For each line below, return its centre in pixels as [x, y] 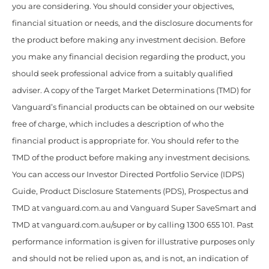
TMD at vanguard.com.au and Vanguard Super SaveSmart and [134, 208]
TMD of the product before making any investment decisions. [131, 157]
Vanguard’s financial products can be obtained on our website [133, 107]
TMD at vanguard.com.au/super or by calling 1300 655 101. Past [133, 225]
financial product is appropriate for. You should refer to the [125, 141]
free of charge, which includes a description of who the [118, 124]
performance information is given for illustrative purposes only [133, 241]
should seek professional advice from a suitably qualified [122, 73]
